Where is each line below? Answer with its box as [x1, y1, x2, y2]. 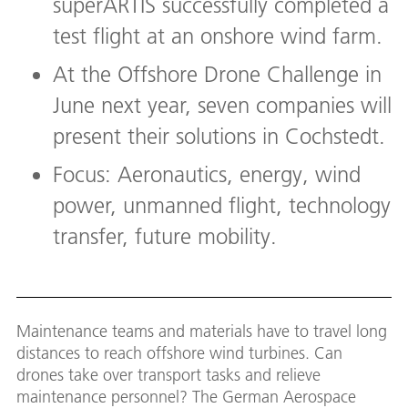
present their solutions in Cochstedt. [53, 123, 385, 150]
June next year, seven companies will [53, 92, 392, 119]
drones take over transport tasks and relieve [16, 364, 321, 386]
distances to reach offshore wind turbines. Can [16, 342, 342, 364]
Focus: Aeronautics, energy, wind [53, 161, 361, 189]
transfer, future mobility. [53, 223, 277, 250]
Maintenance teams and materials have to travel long [16, 321, 387, 342]
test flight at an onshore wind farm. [53, 23, 382, 50]
